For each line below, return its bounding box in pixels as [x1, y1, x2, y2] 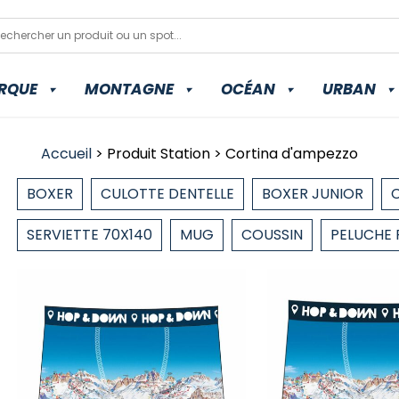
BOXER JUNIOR [262, 183, 364, 204]
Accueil [41, 143, 92, 164]
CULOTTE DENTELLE [101, 183, 235, 204]
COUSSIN [241, 224, 304, 245]
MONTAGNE [84, 78, 174, 100]
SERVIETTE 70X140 [27, 224, 153, 245]
